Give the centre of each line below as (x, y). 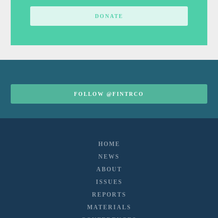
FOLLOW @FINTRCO (109, 94)
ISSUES (109, 182)
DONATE (109, 16)
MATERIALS (109, 208)
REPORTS (109, 195)
